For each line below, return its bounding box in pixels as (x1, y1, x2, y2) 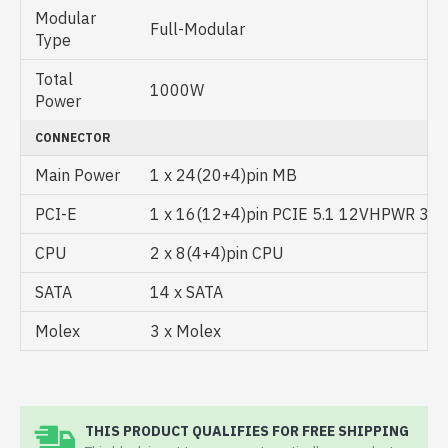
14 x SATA (150, 282, 223, 302)
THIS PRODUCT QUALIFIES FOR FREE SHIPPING (85, 422, 409, 440)
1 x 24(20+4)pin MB (150, 165, 297, 185)
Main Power (35, 165, 120, 185)
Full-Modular (150, 19, 245, 39)
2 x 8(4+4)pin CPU (150, 243, 284, 263)
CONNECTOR (35, 130, 111, 145)
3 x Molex (150, 321, 221, 341)
